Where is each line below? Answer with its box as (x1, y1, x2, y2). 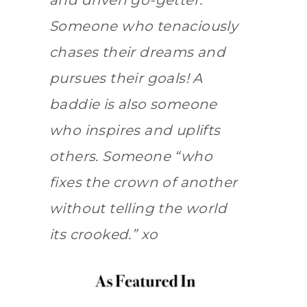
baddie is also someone (49, 96, 217, 113)
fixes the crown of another (49, 174, 238, 191)
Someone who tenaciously (49, 18, 238, 35)
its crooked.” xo (49, 226, 158, 243)
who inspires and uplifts (49, 122, 221, 139)
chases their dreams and (49, 44, 226, 61)
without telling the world (49, 200, 227, 217)
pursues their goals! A (49, 70, 203, 87)
